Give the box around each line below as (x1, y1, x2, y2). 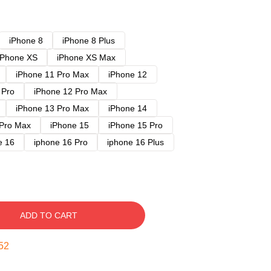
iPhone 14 (108, 103, 147, 113)
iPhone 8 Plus (62, 36, 115, 45)
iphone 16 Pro (34, 137, 88, 147)
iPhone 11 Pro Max (16, 70, 89, 79)
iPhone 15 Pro (108, 120, 163, 130)
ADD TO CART (19, 211, 77, 220)
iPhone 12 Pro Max (34, 87, 107, 96)
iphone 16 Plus (107, 137, 164, 147)
